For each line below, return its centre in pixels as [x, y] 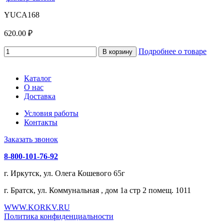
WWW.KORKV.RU [37, 207]
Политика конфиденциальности [59, 216]
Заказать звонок [31, 139]
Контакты [41, 122]
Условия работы [51, 113]
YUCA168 [22, 14]
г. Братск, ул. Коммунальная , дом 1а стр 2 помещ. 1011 [97, 190]
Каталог [38, 78]
